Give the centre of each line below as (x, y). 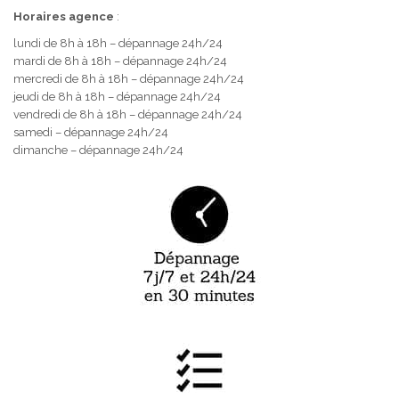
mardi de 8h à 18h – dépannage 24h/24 (120, 61)
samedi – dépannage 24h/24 (91, 132)
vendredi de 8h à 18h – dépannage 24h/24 (128, 114)
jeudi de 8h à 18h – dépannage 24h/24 (117, 96)
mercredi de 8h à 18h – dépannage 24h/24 (129, 78)
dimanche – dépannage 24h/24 (98, 150)
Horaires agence (64, 16)
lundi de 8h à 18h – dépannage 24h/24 (118, 43)
